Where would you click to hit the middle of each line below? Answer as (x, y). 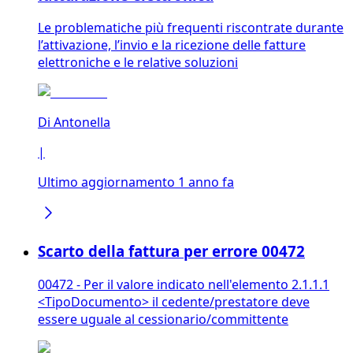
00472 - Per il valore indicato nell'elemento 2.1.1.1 (184, 284)
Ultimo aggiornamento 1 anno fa (136, 182)
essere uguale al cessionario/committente (163, 319)
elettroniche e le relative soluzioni (138, 63)
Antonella (82, 123)
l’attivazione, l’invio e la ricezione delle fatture (172, 45)
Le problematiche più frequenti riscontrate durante (191, 28)
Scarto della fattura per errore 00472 (171, 251)
